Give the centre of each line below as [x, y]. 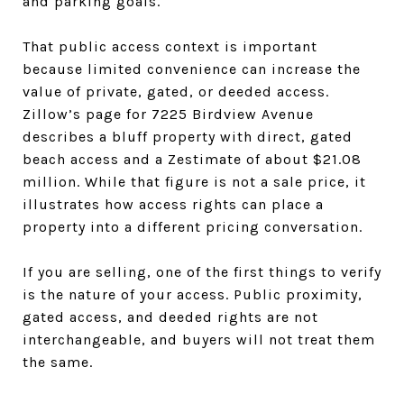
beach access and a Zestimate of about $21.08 [192, 159]
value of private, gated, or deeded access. [176, 91]
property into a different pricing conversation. [193, 226]
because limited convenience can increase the [192, 69]
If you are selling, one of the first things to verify [202, 271]
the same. [58, 362]
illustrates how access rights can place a [173, 204]
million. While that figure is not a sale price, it [194, 181]
